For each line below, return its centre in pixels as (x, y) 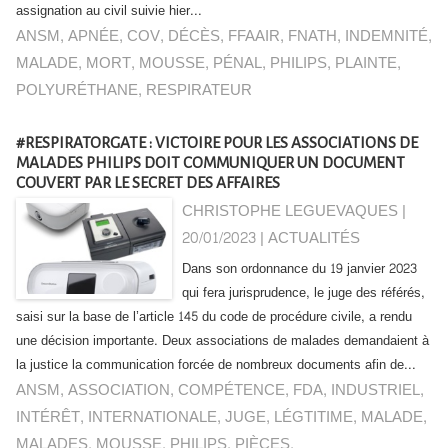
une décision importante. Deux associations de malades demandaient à (222, 341)
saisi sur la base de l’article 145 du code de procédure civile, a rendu (214, 317)
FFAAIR (254, 36)
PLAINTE (366, 63)
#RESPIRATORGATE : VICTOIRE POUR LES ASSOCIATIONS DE (217, 142)
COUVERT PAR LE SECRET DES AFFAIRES (148, 182)
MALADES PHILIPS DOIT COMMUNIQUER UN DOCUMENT (210, 162)
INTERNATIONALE (152, 417)
